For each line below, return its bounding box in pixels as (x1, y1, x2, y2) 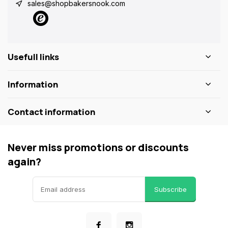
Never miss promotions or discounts (8, 140, 189, 154)
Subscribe (154, 185, 187, 193)
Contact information (8, 106, 95, 118)
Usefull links (8, 51, 59, 63)
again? (8, 155, 41, 168)
